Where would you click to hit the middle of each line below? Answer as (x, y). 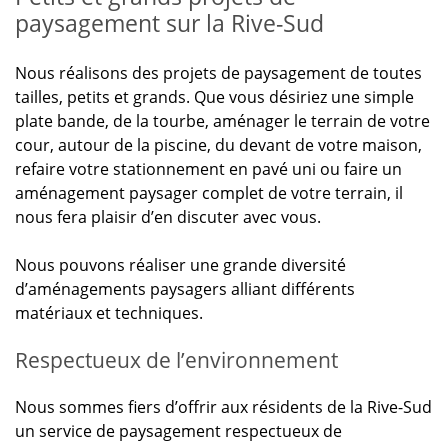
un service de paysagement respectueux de (178, 431)
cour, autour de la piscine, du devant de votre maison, (218, 145)
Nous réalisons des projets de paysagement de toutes (218, 73)
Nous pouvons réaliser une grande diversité (180, 265)
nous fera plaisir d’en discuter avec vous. (168, 217)
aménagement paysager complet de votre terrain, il (209, 193)
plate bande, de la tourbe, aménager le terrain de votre (222, 121)
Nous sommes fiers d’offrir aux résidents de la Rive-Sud (223, 407)
